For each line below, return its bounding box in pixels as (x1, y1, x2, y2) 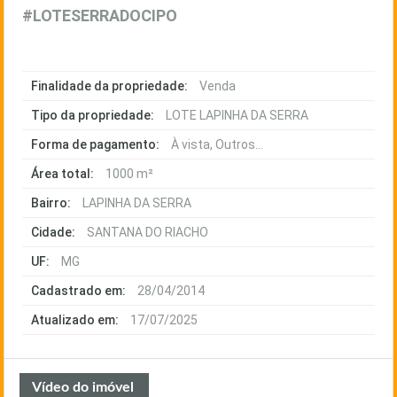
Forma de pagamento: (31, 137, 160, 152)
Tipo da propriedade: (31, 108, 154, 122)
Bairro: (31, 196, 71, 210)
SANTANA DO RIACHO (87, 225, 208, 239)
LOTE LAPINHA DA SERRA (166, 108, 308, 122)
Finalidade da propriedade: (31, 79, 188, 93)
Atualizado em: (31, 313, 119, 327)
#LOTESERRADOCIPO (22, 6, 177, 25)
